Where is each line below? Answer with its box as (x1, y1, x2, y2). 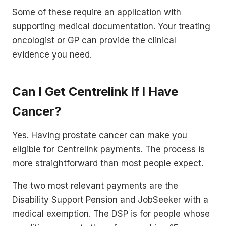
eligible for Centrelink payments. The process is (12, 144, 205, 154)
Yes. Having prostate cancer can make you (12, 130, 187, 140)
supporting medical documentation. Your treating (12, 21, 210, 31)
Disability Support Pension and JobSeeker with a (12, 194, 208, 205)
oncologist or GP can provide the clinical (12, 35, 176, 45)
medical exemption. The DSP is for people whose (12, 208, 210, 219)
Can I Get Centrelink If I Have (12, 84, 178, 99)
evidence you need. (12, 49, 92, 60)
